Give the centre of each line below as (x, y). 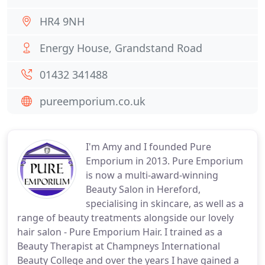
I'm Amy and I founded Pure (148, 147)
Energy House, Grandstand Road (121, 48)
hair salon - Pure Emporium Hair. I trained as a (120, 232)
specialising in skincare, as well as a (165, 203)
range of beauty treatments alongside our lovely (125, 218)
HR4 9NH (62, 21)
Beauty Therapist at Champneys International (119, 246)
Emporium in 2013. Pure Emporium (164, 161)
